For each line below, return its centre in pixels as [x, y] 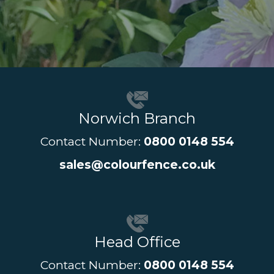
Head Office [137, 242]
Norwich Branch [137, 119]
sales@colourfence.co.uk [137, 165]
